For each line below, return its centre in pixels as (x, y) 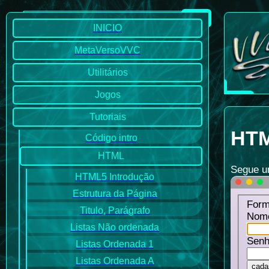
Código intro (111, 138)
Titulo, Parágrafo (115, 210)
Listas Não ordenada (115, 227)
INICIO (107, 28)
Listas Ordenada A (115, 261)
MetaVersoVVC (107, 50)
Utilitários (107, 72)
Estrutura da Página (115, 194)
